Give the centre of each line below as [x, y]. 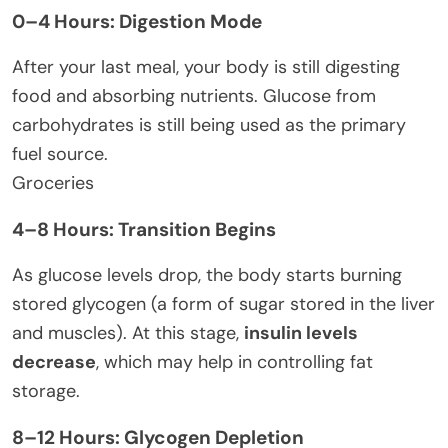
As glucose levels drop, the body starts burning [207, 274]
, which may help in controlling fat [234, 361]
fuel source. [60, 153]
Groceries [53, 182]
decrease [54, 361]
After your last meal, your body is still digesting [206, 66]
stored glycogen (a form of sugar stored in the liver [223, 303]
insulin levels [301, 332]
